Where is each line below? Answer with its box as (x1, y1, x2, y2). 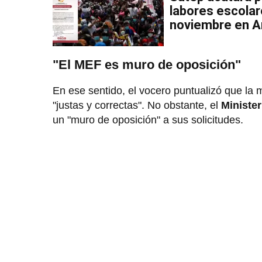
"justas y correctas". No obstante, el (53, 99, 221, 112)
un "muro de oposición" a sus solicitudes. (53, 114, 243, 126)
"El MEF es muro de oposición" (53, 57, 241, 73)
